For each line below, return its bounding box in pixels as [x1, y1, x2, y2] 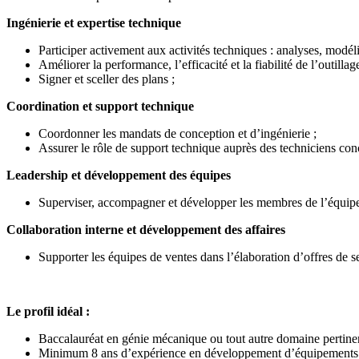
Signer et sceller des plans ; [38, 71, 178, 86]
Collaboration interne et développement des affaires [6, 222, 285, 236]
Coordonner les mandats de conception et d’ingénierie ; [38, 126, 320, 140]
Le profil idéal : [6, 304, 90, 318]
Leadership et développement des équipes [6, 167, 231, 182]
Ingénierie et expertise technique [6, 15, 181, 30]
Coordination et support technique [6, 99, 194, 113]
